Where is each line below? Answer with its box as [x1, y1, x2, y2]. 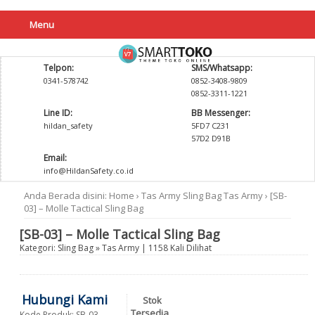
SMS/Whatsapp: [191, 62, 252, 74]
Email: [44, 152, 67, 164]
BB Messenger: [191, 107, 250, 119]
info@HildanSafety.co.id [44, 165, 134, 176]
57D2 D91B [191, 133, 231, 143]
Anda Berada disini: [24, 189, 107, 202]
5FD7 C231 [191, 120, 229, 131]
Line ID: [44, 107, 72, 119]
